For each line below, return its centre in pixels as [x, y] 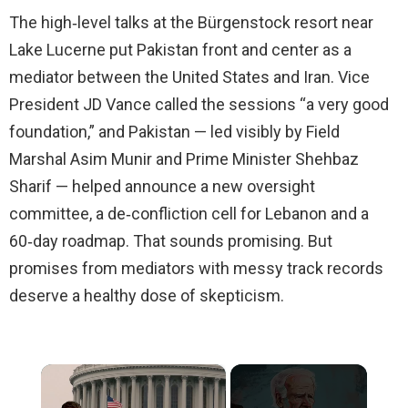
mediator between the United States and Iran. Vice [189, 76]
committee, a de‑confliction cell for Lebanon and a [189, 213]
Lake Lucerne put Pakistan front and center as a [180, 49]
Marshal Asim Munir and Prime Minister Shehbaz [184, 158]
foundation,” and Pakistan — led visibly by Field [174, 131]
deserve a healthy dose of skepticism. [147, 295]
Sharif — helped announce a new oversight [162, 186]
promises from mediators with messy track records [196, 268]
